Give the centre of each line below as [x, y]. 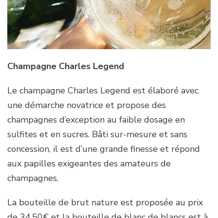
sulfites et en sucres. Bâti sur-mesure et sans [97, 135]
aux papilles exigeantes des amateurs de [89, 164]
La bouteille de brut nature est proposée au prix [105, 203]
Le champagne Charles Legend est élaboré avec [103, 91]
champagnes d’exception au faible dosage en [96, 120]
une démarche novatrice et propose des [87, 105]
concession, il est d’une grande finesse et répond [104, 149]
